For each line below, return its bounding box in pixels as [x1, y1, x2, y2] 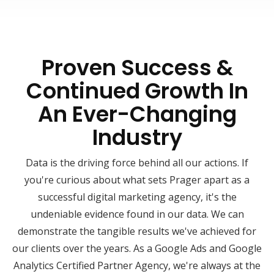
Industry [92, 122, 182, 152]
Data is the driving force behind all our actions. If [26, 155, 248, 169]
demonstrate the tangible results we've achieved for [18, 224, 256, 238]
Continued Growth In [26, 75, 248, 106]
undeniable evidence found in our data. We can [30, 207, 244, 221]
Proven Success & [41, 52, 233, 83]
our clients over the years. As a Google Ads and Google [12, 241, 262, 255]
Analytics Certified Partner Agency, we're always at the [13, 258, 261, 272]
